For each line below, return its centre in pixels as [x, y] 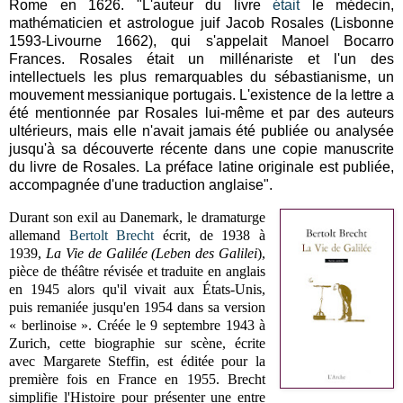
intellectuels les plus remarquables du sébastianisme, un [201, 77]
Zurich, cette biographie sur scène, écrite [138, 344]
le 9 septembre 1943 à [201, 326]
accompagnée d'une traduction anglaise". [141, 185]
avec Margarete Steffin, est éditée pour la [138, 362]
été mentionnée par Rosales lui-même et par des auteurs [201, 113]
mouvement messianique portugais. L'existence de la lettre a [201, 95]
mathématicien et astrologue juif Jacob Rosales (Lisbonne [201, 23]
